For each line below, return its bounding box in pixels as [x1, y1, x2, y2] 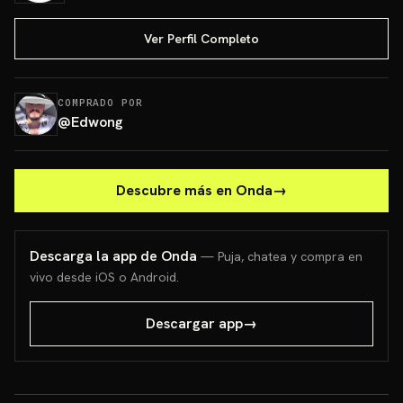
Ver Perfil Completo [144, 31, 259, 47]
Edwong [71, 112, 123, 131]
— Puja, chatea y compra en [201, 248, 363, 264]
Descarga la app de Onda [30, 246, 197, 265]
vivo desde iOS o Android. [30, 269, 179, 285]
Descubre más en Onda [116, 181, 273, 200]
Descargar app [146, 314, 243, 333]
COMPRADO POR [58, 96, 143, 109]
